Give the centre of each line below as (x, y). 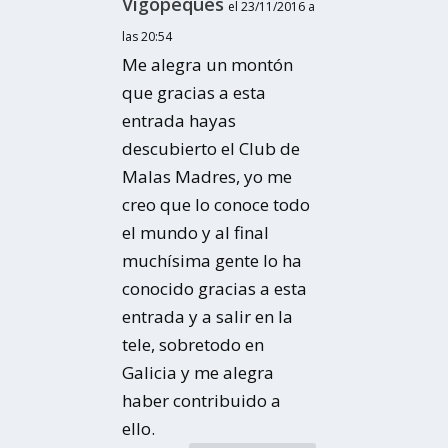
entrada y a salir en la (208, 317)
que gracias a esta (194, 93)
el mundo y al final (196, 233)
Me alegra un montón (208, 65)
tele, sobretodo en (193, 345)
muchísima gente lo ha (212, 261)
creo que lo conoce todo (216, 205)
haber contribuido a (202, 401)
